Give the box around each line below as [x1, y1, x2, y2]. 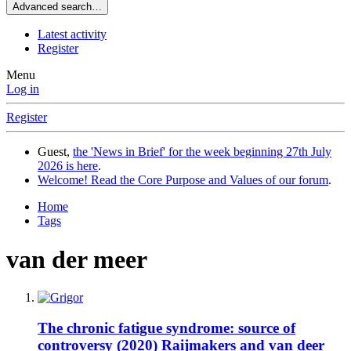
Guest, [38, 145, 73, 159]
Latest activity [38, 27, 107, 42]
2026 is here [38, 159, 98, 173]
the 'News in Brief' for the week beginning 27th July [73, 145, 331, 159]
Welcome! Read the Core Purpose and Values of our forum [38, 173, 328, 187]
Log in [6, 82, 39, 96]
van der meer [6, 244, 147, 273]
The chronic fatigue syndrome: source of [38, 320, 295, 337]
